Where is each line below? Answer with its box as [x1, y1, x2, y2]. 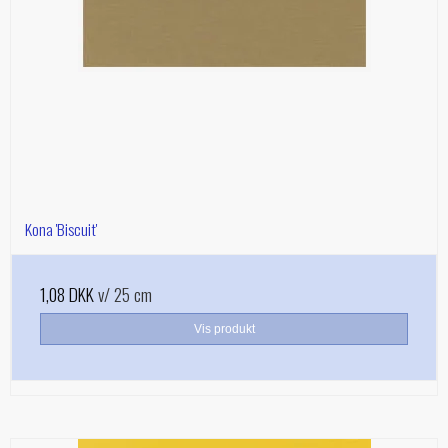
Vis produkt [193, 322, 255, 337]
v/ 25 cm [94, 281, 152, 308]
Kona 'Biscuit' [25, 217, 97, 242]
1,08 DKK [40, 281, 94, 308]
